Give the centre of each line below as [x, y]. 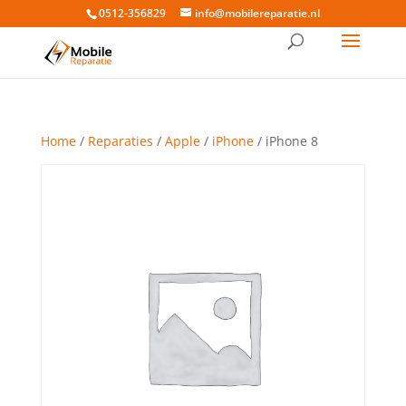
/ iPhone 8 [285, 141]
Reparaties [120, 141]
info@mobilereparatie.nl [257, 13]
